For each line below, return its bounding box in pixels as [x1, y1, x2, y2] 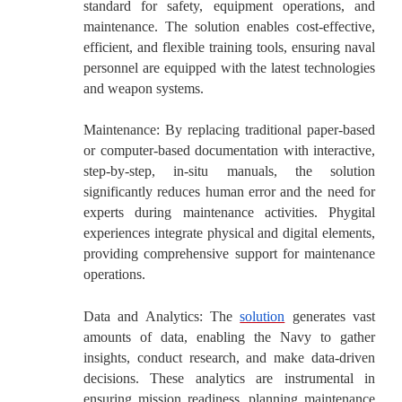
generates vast [284, 308, 376, 324]
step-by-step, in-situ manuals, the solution [83, 163, 375, 179]
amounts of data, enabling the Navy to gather [83, 328, 375, 345]
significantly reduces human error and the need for [83, 184, 375, 200]
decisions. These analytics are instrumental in [83, 370, 375, 386]
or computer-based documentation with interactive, [83, 143, 375, 159]
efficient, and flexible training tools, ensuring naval [83, 39, 375, 55]
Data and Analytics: [83, 308, 203, 324]
